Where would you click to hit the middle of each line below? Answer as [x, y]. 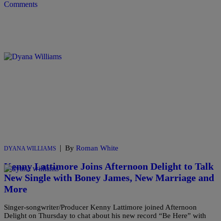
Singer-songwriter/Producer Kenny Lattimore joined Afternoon [100, 207]
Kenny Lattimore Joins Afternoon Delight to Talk [109, 166]
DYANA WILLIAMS [30, 149]
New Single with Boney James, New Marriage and [109, 177]
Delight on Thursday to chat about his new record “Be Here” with [105, 215]
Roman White [97, 148]
